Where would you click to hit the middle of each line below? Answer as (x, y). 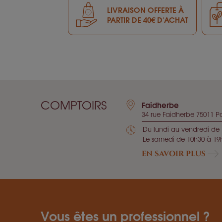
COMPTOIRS (74, 104)
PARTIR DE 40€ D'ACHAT (147, 20)
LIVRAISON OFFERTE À (145, 10)
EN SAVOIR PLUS (175, 154)
